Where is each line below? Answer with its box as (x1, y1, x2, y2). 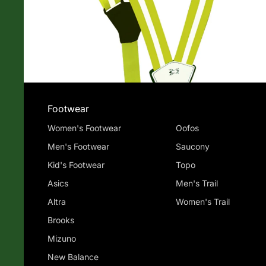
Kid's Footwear (47, 160, 104, 170)
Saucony (175, 141, 210, 152)
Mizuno (47, 233, 76, 244)
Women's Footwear (47, 123, 121, 134)
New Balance (47, 252, 99, 262)
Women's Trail (175, 197, 230, 207)
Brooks (47, 215, 74, 226)
